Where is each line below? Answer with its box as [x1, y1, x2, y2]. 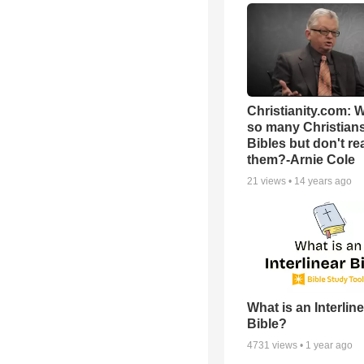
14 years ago [294, 175, 352, 187]
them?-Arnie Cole [247, 152, 355, 167]
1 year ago [305, 340, 353, 352]
